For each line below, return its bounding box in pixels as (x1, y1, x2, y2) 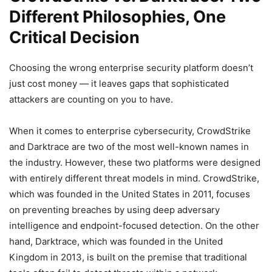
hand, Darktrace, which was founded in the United (9, 235, 223, 247)
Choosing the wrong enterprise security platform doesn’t (9, 61, 253, 73)
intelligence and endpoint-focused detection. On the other (9, 219, 259, 231)
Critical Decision (9, 27, 140, 47)
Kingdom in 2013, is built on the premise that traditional (9, 251, 247, 263)
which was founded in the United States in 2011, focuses (9, 188, 250, 200)
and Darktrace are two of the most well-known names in (9, 140, 249, 152)
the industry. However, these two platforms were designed (9, 156, 260, 168)
